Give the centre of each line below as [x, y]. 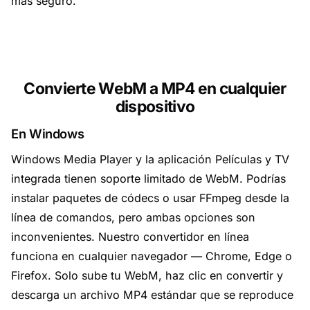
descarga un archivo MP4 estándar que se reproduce [152, 295]
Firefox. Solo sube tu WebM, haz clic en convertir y [147, 275]
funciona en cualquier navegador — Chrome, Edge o [152, 256]
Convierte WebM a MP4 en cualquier [155, 88]
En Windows [48, 134]
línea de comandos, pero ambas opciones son [133, 217]
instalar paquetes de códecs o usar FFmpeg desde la [150, 198]
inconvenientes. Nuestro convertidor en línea [130, 237]
